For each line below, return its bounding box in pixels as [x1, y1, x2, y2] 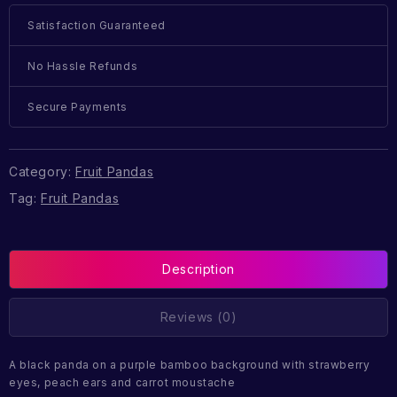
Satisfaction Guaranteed [27, 19, 166, 33]
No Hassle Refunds [27, 59, 138, 74]
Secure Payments [27, 100, 128, 114]
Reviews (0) [160, 309, 237, 325]
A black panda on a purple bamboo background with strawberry [9, 358, 370, 372]
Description [162, 261, 235, 277]
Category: [9, 163, 75, 179]
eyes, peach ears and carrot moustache [9, 376, 236, 390]
